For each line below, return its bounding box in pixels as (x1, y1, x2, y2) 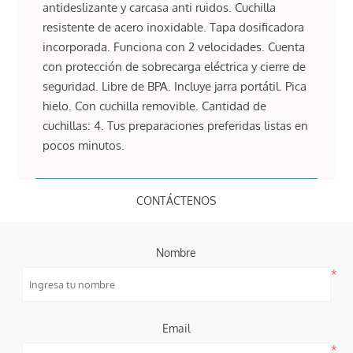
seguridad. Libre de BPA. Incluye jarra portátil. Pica (43, 78, 307, 94)
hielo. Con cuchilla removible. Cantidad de (43, 98, 267, 113)
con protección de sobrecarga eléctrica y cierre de (43, 58, 307, 74)
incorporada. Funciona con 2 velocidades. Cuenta (43, 39, 306, 54)
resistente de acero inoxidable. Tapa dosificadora (43, 19, 305, 35)
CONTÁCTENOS (136, 193, 217, 207)
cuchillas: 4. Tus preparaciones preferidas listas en (43, 117, 309, 133)
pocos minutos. (43, 137, 125, 153)
